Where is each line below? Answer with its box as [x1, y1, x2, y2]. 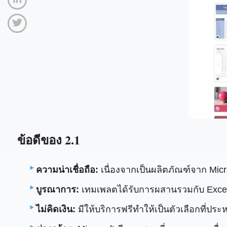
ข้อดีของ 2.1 [17, 130, 80, 148]
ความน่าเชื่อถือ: [36, 164, 99, 175]
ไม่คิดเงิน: [36, 204, 76, 214]
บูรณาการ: [36, 184, 80, 195]
